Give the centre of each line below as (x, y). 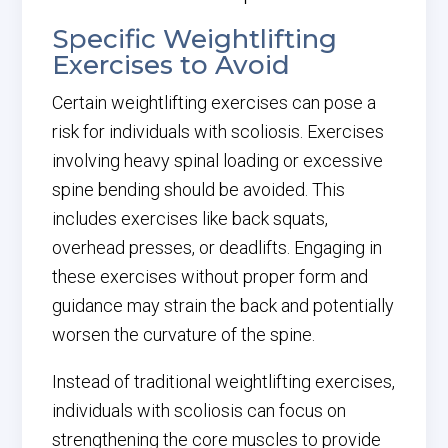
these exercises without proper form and (210, 276)
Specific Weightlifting (195, 39)
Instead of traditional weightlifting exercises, (224, 381)
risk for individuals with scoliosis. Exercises (218, 131)
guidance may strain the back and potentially (223, 305)
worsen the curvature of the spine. (184, 334)
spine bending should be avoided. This (199, 189)
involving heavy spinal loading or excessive (218, 160)
